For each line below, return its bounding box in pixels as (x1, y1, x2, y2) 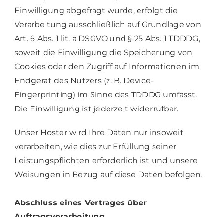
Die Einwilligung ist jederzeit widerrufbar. (14, 104, 179, 113)
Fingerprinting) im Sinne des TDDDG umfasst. (14, 90, 197, 99)
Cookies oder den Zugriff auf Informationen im (14, 62, 199, 71)
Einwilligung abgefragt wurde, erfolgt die (14, 5, 178, 15)
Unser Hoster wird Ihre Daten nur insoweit (14, 127, 184, 137)
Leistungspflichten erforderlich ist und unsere (14, 155, 198, 165)
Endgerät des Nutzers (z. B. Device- (14, 76, 154, 85)
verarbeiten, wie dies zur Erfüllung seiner (14, 141, 177, 151)
